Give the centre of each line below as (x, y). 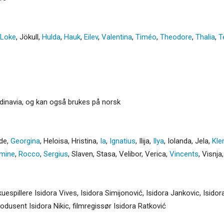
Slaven (82, 154)
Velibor (130, 154)
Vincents (184, 154)
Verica (155, 154)
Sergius (56, 154)
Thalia (205, 37)
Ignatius (122, 141)
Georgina (25, 141)
